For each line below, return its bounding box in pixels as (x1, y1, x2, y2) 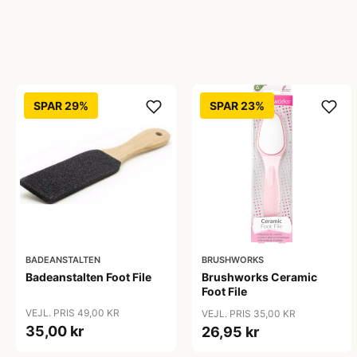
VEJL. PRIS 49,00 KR (25, 307, 120, 320)
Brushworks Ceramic (201, 270, 317, 284)
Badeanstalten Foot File (25, 270, 151, 284)
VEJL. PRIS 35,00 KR (201, 308, 296, 320)
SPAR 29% (33, 98, 88, 112)
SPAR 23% (209, 98, 265, 112)
